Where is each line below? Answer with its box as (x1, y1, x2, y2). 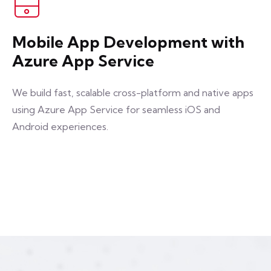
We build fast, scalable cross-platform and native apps (12, 87, 253, 99)
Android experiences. (12, 120, 108, 132)
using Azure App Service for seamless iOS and (12, 103, 220, 116)
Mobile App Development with (12, 32, 244, 52)
